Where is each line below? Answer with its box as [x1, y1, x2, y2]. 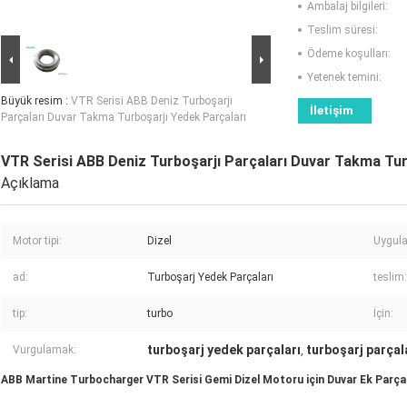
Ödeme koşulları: [307, 47, 391, 61]
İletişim [310, 104, 353, 118]
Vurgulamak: [13, 343, 76, 357]
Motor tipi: [13, 234, 62, 248]
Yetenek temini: [307, 71, 382, 84]
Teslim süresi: [307, 24, 378, 37]
